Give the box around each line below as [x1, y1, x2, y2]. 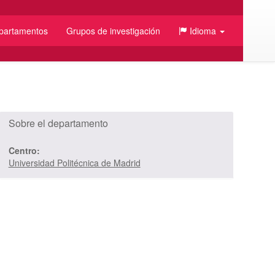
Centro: [8, 144, 40, 157]
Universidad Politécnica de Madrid [8, 156, 141, 169]
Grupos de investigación [66, 25, 160, 37]
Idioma [190, 25, 216, 37]
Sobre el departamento [8, 115, 108, 130]
